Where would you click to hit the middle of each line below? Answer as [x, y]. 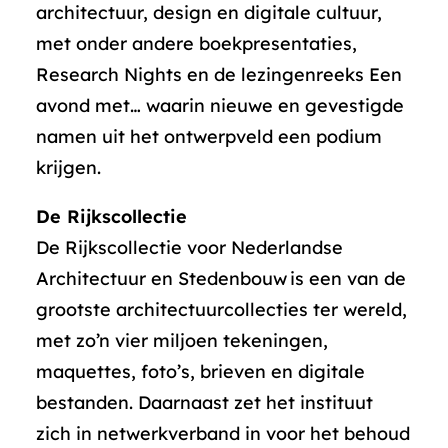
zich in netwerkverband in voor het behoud [223, 433]
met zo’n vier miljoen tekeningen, [182, 340]
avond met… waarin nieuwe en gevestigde [220, 105]
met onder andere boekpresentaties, [196, 43]
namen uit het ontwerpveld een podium [209, 136]
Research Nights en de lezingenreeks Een [219, 74]
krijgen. [68, 167]
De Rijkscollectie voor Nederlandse [189, 247]
